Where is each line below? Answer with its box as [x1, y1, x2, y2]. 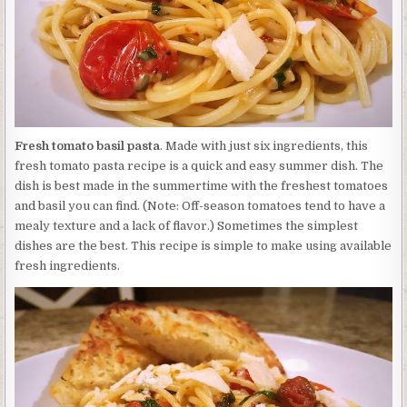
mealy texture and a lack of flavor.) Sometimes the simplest [15, 219, 359, 233]
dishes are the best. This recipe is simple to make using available [15, 239, 392, 253]
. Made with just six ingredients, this [160, 139, 369, 153]
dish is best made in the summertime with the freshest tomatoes [15, 179, 389, 193]
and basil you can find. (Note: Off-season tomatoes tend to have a [15, 199, 386, 213]
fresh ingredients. [15, 259, 121, 273]
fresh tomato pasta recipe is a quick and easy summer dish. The [15, 159, 384, 173]
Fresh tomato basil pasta [15, 139, 161, 153]
